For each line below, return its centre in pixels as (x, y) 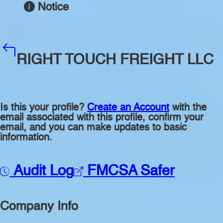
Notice (53, 8)
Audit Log (42, 171)
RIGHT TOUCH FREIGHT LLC (115, 60)
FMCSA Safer (129, 171)
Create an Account (128, 108)
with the (188, 108)
